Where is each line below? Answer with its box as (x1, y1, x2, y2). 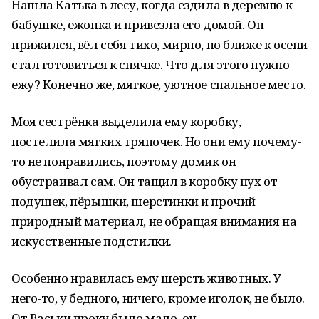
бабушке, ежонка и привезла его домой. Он (11, 16, 264, 33)
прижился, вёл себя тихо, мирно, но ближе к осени (11, 36, 308, 53)
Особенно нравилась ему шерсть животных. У (11, 270, 281, 286)
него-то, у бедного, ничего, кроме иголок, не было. (11, 290, 305, 306)
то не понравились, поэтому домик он (11, 153, 236, 169)
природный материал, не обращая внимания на (11, 213, 297, 229)
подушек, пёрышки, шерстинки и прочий (11, 193, 256, 209)
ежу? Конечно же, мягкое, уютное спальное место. (11, 76, 306, 93)
